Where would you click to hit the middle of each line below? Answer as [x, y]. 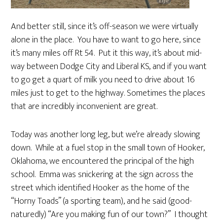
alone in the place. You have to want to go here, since [106, 40]
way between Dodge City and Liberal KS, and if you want [109, 67]
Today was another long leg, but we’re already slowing [106, 135]
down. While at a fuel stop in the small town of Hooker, [108, 148]
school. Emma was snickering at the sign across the [102, 175]
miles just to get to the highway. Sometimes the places [108, 93]
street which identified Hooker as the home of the [100, 188]
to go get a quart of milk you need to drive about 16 [103, 80]
